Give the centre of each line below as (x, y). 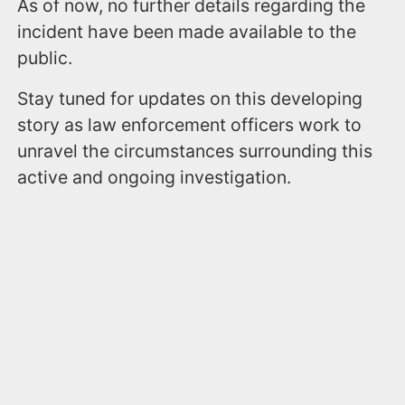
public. (45, 58)
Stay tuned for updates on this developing (190, 99)
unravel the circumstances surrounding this (195, 151)
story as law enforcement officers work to (190, 125)
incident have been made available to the (187, 32)
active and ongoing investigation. (157, 178)
